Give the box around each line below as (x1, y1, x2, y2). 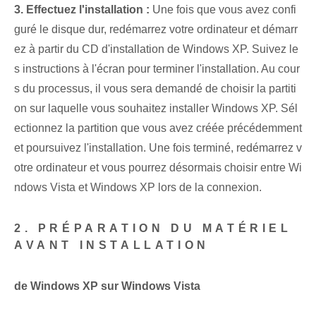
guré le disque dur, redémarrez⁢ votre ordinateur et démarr (14, 23, 298, 36)
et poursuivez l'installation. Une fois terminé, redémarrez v (14, 142, 302, 154)
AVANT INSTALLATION (14, 239, 209, 252)
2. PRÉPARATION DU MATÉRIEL (14, 222, 292, 235)
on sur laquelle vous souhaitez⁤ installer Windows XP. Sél (14, 102, 298, 115)
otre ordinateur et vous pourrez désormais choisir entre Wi (14, 162, 302, 174)
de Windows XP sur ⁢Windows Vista (14, 280, 200, 293)
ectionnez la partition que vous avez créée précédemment (14, 122, 302, 135)
